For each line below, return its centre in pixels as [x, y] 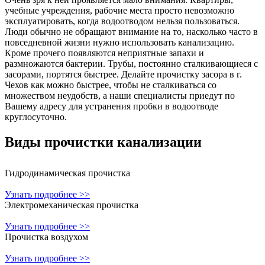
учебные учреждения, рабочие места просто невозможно [119, 10]
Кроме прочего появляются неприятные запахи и [104, 53]
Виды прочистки [61, 142]
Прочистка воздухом [46, 237]
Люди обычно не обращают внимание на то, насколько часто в [131, 31]
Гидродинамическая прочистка [67, 173]
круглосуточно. [36, 117]
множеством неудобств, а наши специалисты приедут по [120, 95]
